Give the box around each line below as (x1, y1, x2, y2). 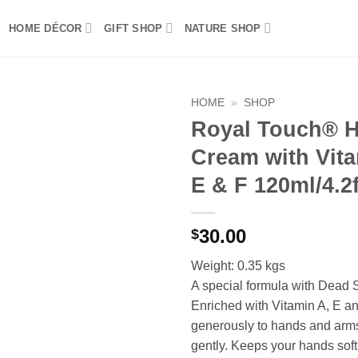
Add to (121, 137, 153, 150)
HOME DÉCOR (9, 22, 82, 34)
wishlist (119, 151, 155, 165)
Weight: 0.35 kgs (191, 258, 285, 272)
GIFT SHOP (104, 22, 163, 34)
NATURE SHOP (184, 22, 261, 34)
